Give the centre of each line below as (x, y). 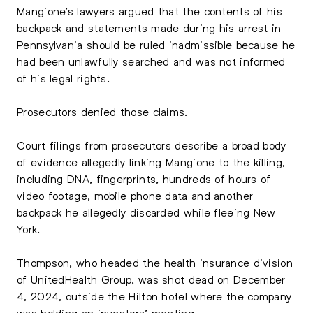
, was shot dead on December (209, 279)
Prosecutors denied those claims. (102, 111)
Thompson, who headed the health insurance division (155, 262)
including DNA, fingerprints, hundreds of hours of (144, 179)
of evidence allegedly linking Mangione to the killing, (151, 162)
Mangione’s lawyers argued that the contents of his (150, 11)
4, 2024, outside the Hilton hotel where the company (154, 296)
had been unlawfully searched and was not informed (151, 61)
